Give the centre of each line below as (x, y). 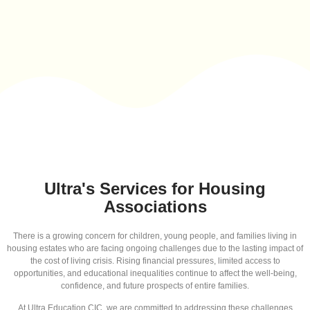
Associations (155, 206)
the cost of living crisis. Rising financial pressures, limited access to (155, 261)
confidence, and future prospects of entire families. (155, 285)
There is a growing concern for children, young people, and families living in (155, 236)
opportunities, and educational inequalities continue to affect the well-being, (155, 273)
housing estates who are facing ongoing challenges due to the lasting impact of (155, 248)
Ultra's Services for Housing (155, 188)
